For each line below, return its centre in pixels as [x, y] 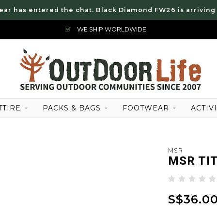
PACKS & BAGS [72, 108]
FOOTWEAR [146, 108]
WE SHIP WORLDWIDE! [112, 29]
